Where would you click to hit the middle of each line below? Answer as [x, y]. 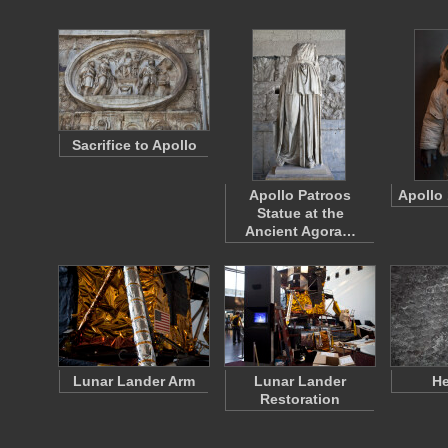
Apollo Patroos [300, 195]
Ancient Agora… [300, 231]
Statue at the [300, 213]
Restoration [300, 399]
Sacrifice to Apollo [134, 145]
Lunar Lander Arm [134, 381]
